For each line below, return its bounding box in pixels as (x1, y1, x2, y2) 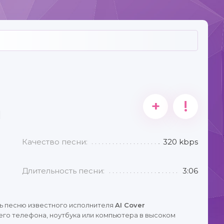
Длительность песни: (22, 166, 105, 175)
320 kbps (163, 137, 198, 146)
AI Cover (115, 201, 145, 209)
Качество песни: (22, 137, 88, 146)
